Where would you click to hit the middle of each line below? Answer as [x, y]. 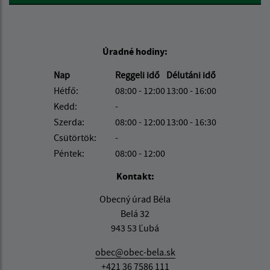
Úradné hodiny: [135, 52]
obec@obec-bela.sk [135, 252]
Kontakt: [135, 176]
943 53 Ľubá [135, 228]
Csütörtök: [75, 138]
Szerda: [69, 122]
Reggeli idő [138, 75]
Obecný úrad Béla [135, 199]
